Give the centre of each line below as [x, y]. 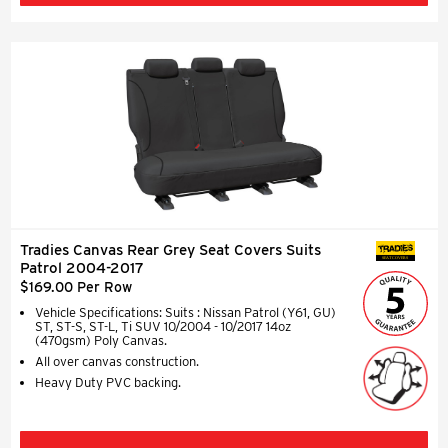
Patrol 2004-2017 [82, 267]
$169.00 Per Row [76, 286]
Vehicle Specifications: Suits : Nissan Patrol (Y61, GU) [185, 312]
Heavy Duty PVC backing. [108, 382]
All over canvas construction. [117, 361]
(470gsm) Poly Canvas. [101, 340]
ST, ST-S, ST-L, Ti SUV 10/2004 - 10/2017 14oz [163, 326]
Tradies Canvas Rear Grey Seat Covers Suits [170, 249]
